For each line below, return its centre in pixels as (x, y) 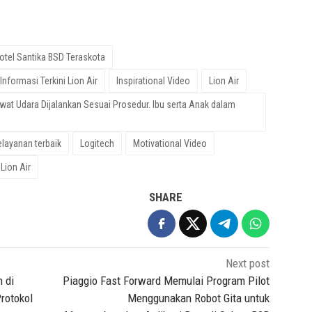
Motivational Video (170, 143)
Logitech (97, 143)
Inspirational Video (153, 80)
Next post (248, 263)
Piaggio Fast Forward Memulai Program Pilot (166, 280)
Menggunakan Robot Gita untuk (199, 298)
